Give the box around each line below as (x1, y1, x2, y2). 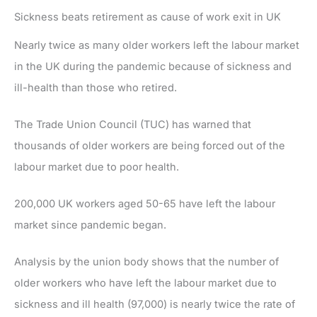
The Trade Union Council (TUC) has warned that (14, 118, 251, 132)
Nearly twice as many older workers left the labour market (14, 39, 299, 52)
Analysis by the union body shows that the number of (14, 255, 279, 269)
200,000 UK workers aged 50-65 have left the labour (14, 197, 275, 211)
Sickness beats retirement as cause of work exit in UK (14, 11, 281, 24)
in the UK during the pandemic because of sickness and (14, 60, 292, 74)
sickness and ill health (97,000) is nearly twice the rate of (14, 298, 295, 311)
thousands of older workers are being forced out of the (14, 139, 285, 153)
